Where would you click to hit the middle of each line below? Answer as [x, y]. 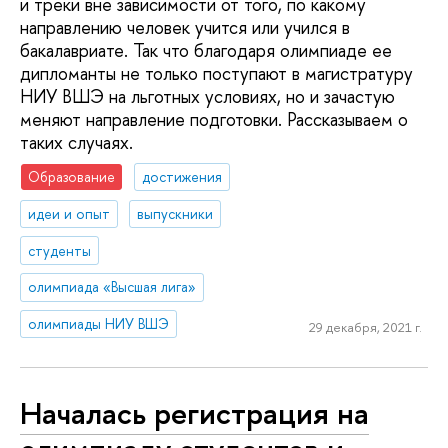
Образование [72, 176]
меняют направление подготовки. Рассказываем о [214, 120]
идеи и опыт [69, 213]
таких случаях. [76, 143]
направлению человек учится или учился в [185, 28]
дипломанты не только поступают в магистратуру [216, 74]
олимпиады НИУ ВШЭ [99, 324]
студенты [60, 250]
